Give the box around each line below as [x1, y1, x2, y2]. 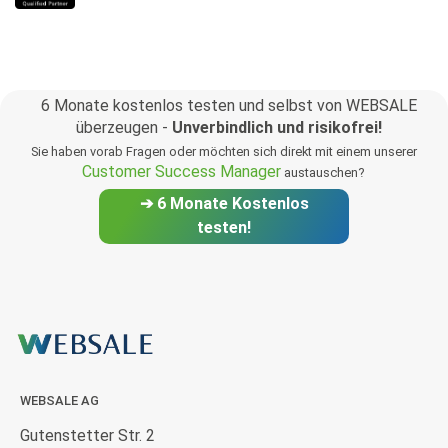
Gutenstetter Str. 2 [20, 426, 159, 446]
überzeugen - [76, 118, 172, 138]
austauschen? [280, 165, 367, 181]
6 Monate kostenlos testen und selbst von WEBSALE [41, 96, 417, 116]
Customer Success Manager [81, 162, 281, 182]
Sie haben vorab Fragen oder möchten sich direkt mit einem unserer [31, 144, 417, 160]
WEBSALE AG [20, 393, 99, 408]
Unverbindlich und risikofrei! [172, 118, 382, 138]
